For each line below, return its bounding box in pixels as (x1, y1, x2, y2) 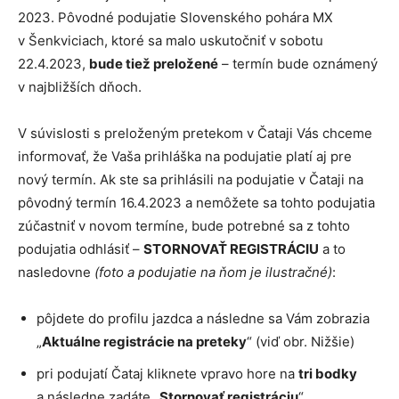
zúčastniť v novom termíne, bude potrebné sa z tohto (18, 217, 350, 235)
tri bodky (298, 365, 357, 383)
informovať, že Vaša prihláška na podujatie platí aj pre (18, 148, 352, 166)
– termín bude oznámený (218, 55, 378, 73)
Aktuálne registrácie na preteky (42, 333, 247, 351)
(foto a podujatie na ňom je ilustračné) (94, 264, 332, 281)
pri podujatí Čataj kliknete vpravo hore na (37, 365, 298, 383)
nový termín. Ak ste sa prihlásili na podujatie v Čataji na (18, 171, 363, 189)
